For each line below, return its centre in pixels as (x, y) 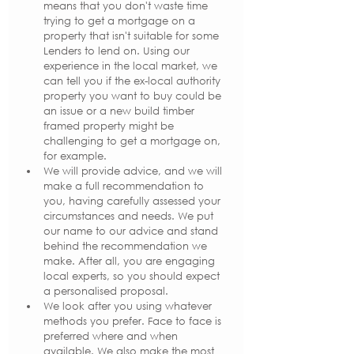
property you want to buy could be (134, 96)
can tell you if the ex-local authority (134, 81)
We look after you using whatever (129, 306)
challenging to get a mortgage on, (134, 141)
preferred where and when (112, 336)
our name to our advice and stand (132, 231)
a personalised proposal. (106, 291)
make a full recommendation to (125, 186)
